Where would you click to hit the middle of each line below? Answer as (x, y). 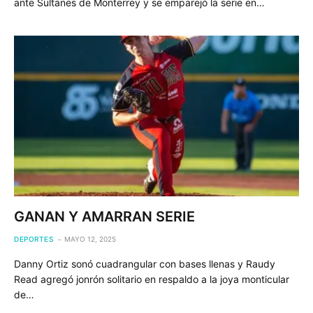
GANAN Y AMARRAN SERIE (104, 216)
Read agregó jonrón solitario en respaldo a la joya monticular (152, 279)
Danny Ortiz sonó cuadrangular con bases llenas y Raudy (145, 263)
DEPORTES (34, 239)
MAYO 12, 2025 (90, 239)
